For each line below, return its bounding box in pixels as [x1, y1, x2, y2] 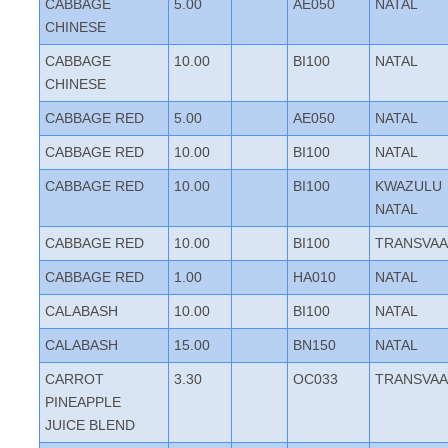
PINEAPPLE [45, 394, 121, 410]
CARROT [45, 371, 104, 387]
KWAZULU [375, 178, 442, 194]
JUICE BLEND [45, 417, 135, 433]
